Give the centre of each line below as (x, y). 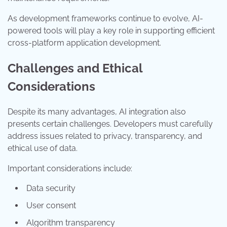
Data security (51, 188)
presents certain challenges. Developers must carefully (110, 124)
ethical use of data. (43, 148)
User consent (51, 205)
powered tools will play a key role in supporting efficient (111, 30)
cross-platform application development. (84, 43)
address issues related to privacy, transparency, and (105, 136)
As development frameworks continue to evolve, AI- (105, 18)
